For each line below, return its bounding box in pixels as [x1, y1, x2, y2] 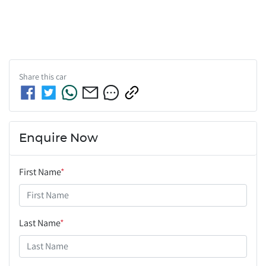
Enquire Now [19, 132, 98, 144]
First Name [19, 165, 61, 178]
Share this [19, 71, 56, 82]
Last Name [19, 216, 60, 229]
